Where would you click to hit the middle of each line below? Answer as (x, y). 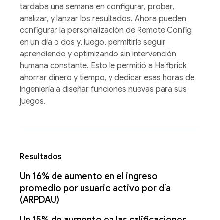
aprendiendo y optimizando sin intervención (98, 54)
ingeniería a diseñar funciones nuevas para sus (103, 90)
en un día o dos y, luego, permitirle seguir (93, 42)
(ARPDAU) (40, 200)
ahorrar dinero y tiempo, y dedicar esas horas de (107, 78)
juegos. (33, 101)
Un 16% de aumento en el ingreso (89, 177)
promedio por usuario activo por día (95, 188)
